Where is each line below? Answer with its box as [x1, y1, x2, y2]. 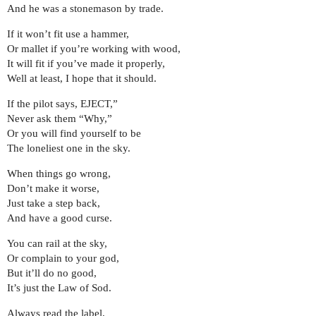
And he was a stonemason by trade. [7, 2, 164, 14]
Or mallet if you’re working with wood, [7, 42, 181, 54]
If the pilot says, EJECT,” [7, 97, 118, 109]
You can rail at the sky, [7, 237, 107, 249]
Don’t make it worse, [7, 182, 99, 194]
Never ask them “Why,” [7, 112, 112, 124]
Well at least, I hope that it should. [7, 72, 157, 84]
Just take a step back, [7, 197, 100, 209]
